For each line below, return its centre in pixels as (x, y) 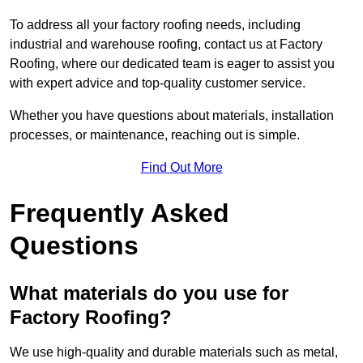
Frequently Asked (120, 214)
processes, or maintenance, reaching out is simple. (156, 135)
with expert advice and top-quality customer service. (158, 83)
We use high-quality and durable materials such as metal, (174, 352)
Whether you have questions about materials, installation (172, 116)
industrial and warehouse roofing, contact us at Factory (166, 45)
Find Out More (181, 168)
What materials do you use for (149, 293)
